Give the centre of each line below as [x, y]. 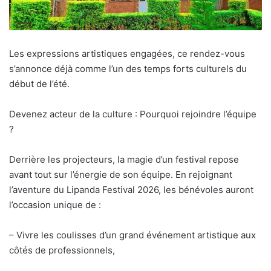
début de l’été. [39, 83]
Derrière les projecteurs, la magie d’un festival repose [124, 159]
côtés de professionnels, [62, 250]
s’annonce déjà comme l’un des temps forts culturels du [128, 68]
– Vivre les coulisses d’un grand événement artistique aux [132, 235]
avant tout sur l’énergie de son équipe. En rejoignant [121, 174]
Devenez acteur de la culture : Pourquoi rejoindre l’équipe [133, 114]
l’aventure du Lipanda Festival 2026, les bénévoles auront [131, 189]
